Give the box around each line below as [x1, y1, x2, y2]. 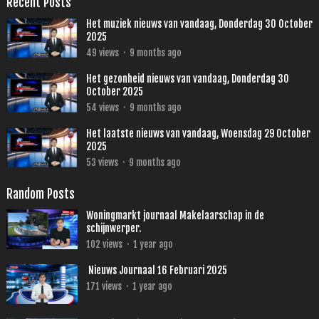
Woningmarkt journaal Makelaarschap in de [85, 209, 264, 222]
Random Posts [6, 187, 75, 202]
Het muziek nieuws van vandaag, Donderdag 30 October [85, 18, 313, 31]
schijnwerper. [85, 222, 141, 235]
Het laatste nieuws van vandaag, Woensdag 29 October [85, 127, 310, 140]
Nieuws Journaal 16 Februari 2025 [85, 264, 227, 277]
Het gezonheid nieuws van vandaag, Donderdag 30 [85, 73, 289, 85]
